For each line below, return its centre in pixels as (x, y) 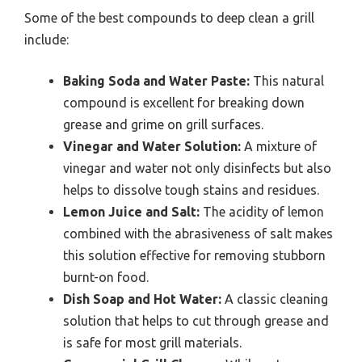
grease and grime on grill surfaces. (163, 125)
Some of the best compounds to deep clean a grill (169, 18)
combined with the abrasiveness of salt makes (198, 234)
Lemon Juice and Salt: (131, 212)
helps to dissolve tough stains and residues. (191, 190)
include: (46, 40)
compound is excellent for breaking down (184, 103)
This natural (287, 81)
